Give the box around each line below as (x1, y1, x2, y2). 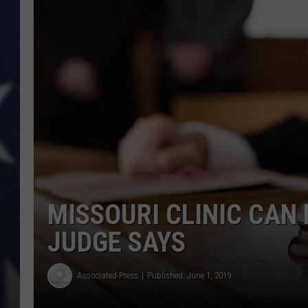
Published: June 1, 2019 (147, 270, 231, 280)
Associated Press (78, 270, 138, 280)
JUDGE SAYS (47, 225, 186, 258)
